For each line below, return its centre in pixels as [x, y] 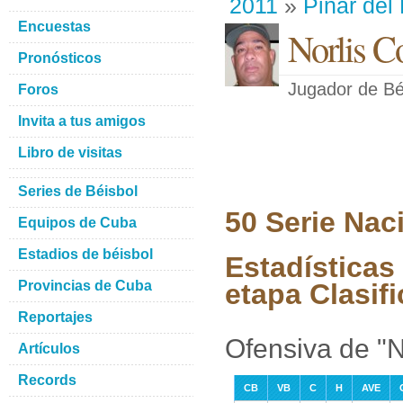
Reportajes [55, 317]
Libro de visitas [70, 152]
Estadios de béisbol [85, 254]
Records [47, 380]
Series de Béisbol [78, 191]
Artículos [49, 349]
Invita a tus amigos [82, 121]
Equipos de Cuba [77, 223]
